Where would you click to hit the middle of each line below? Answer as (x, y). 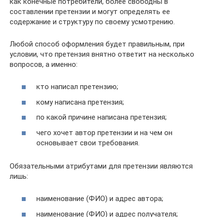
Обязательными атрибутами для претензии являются (101, 166)
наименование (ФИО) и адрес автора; (100, 199)
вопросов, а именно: (44, 64)
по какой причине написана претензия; (101, 117)
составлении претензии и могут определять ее (90, 11)
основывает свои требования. (88, 143)
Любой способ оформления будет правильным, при (97, 44)
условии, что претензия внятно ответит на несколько (102, 54)
